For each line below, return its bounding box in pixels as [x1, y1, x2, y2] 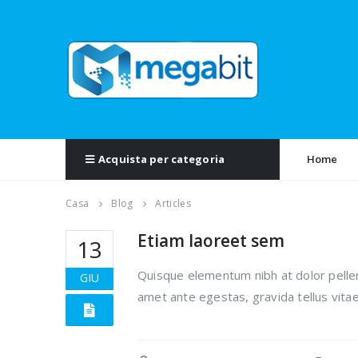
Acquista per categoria [98, 152, 225, 166]
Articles [155, 197, 191, 210]
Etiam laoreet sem [137, 229, 284, 252]
